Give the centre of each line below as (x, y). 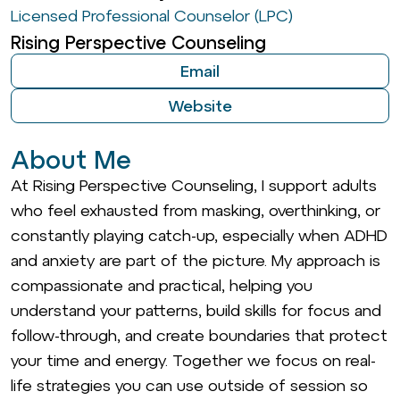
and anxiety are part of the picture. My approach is (196, 260)
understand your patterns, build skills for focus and (196, 310)
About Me (71, 160)
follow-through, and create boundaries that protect (199, 335)
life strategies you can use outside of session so (189, 385)
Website (200, 106)
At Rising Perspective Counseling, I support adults (194, 185)
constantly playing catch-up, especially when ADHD (199, 235)
